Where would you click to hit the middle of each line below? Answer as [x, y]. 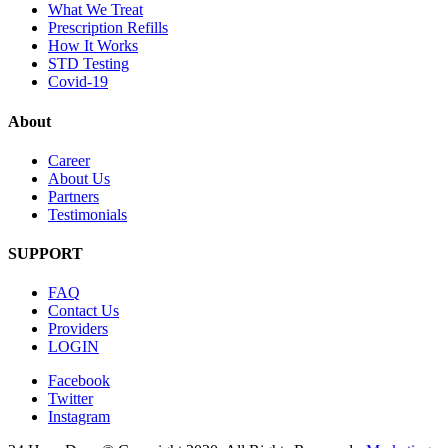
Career [69, 160]
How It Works [93, 46]
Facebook [79, 381]
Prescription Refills [108, 28]
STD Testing [88, 64]
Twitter [70, 399]
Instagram [79, 417]
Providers [78, 329]
